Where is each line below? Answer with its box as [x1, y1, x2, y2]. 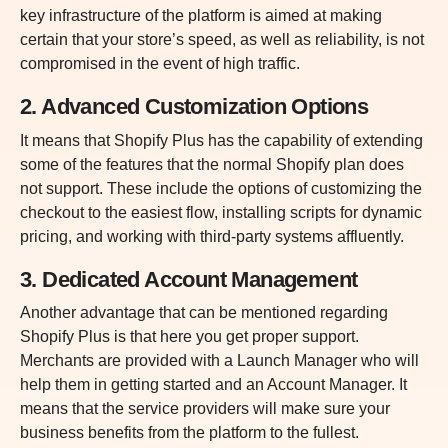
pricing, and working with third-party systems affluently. [20, 227, 404, 245]
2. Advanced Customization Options [20, 93, 369, 119]
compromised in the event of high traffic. [20, 54, 300, 72]
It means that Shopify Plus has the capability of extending [20, 131, 423, 149]
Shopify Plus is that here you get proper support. [20, 328, 359, 346]
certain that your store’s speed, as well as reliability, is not [20, 30, 424, 48]
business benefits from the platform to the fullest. [20, 424, 359, 442]
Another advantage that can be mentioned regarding [20, 304, 388, 322]
